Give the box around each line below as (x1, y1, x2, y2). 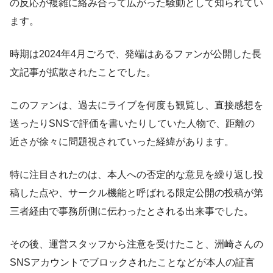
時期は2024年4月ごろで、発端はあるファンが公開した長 (10, 48, 261, 59)
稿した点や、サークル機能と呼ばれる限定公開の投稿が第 (10, 187, 263, 198)
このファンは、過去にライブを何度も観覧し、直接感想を (10, 99, 263, 110)
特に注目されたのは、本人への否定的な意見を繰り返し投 (10, 169, 263, 180)
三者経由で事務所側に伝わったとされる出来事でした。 (10, 205, 253, 216)
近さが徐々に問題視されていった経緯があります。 (10, 136, 234, 147)
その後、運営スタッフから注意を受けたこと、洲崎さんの (10, 238, 263, 249)
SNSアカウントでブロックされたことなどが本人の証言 (10, 257, 255, 268)
